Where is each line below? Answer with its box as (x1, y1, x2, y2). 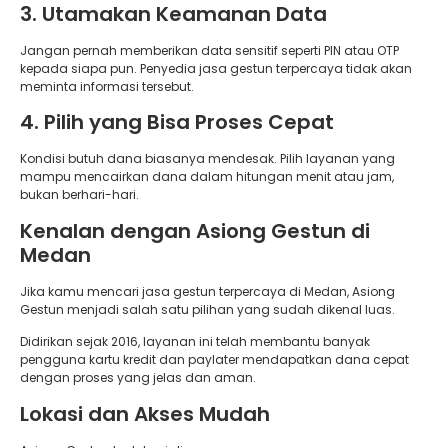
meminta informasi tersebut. (20, 78, 194, 96)
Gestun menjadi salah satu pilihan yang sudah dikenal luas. (20, 300, 395, 318)
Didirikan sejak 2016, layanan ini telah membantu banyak (20, 333, 370, 351)
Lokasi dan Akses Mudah (20, 399, 270, 428)
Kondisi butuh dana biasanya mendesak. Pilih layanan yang (20, 150, 395, 168)
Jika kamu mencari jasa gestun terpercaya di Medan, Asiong (20, 282, 395, 300)
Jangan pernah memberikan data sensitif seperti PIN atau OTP (20, 42, 399, 60)
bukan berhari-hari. (20, 186, 139, 204)
